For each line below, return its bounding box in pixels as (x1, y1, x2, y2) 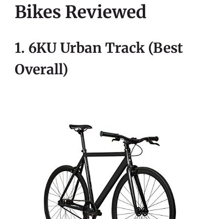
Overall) (15, 61, 68, 78)
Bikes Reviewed (15, 1, 147, 23)
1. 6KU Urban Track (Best (15, 39, 183, 57)
